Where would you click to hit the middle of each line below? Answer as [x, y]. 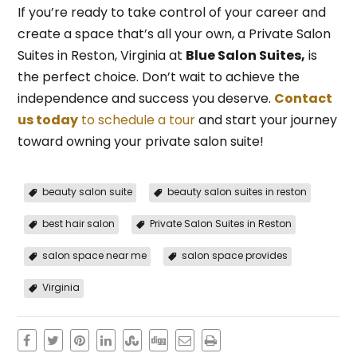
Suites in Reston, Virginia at [101, 55]
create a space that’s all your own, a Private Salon [174, 33]
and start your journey [266, 120]
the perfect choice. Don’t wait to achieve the [158, 76]
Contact [303, 98]
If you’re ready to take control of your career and [171, 12]
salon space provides [234, 255]
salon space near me [94, 255]
